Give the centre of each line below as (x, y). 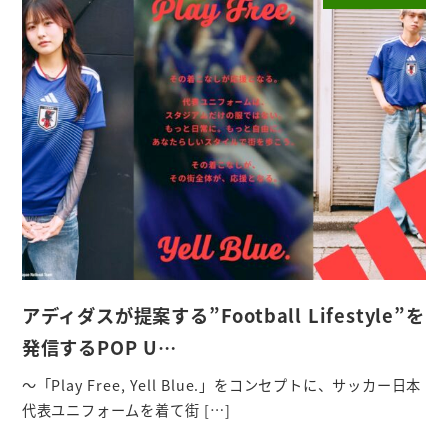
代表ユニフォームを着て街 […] (126, 409)
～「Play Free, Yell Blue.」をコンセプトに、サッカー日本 (221, 384)
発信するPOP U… (99, 347)
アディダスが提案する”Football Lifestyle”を (223, 315)
